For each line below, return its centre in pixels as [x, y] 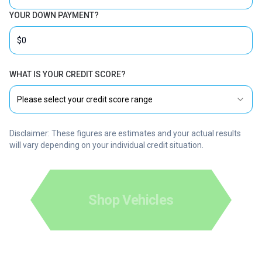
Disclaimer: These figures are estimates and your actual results [125, 134]
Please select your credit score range [85, 100]
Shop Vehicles [131, 200]
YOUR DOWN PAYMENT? [54, 15]
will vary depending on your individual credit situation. [106, 145]
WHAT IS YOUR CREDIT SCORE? [68, 75]
